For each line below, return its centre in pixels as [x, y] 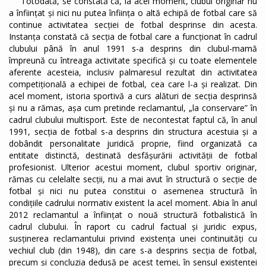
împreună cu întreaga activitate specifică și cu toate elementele [133, 61]
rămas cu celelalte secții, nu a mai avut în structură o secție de [133, 179]
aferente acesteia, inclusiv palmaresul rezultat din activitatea [133, 72]
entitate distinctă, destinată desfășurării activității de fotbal [133, 156]
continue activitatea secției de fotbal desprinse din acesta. [133, 25]
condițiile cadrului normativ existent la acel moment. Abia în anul [133, 203]
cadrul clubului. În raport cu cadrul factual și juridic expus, [133, 227]
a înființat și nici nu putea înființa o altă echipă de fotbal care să [133, 13]
